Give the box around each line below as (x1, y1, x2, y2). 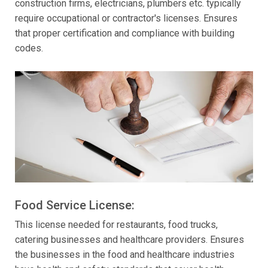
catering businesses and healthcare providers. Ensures (15, 233, 244, 245)
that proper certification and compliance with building (15, 27, 234, 39)
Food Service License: (15, 197, 135, 212)
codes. (15, 42, 43, 54)
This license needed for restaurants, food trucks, (15, 218, 218, 230)
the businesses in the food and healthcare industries (15, 248, 234, 260)
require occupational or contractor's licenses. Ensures (15, 12, 237, 24)
